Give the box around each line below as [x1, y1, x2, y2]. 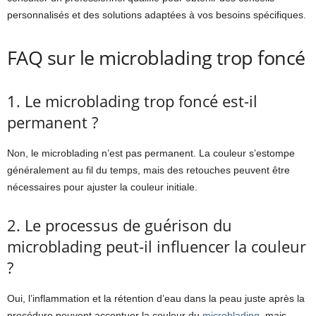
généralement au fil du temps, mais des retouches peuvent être [7, 164, 290, 176]
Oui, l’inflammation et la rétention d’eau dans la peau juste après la [7, 293, 305, 305]
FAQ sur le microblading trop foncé [7, 44, 305, 71]
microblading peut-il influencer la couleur [7, 236, 306, 257]
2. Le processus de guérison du [7, 214, 232, 236]
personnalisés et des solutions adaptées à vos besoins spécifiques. [7, 9, 306, 21]
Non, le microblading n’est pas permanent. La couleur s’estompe [7, 147, 295, 159]
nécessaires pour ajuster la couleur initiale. [7, 181, 197, 193]
